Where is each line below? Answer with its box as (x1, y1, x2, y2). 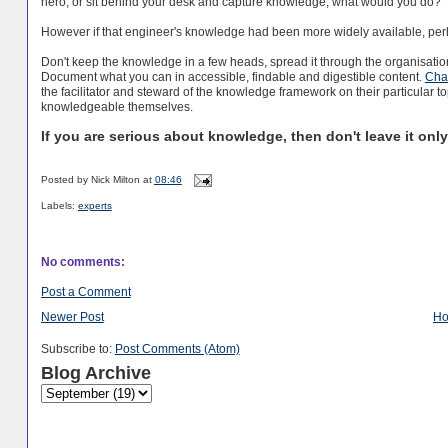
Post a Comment (40, 285, 131, 299)
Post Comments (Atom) (114, 342, 240, 356)
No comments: (40, 254, 125, 268)
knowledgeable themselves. (40, 99, 193, 113)
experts (77, 199, 112, 211)
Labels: (40, 199, 78, 211)
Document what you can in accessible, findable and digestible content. (40, 69, 425, 83)
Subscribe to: (40, 342, 115, 356)
